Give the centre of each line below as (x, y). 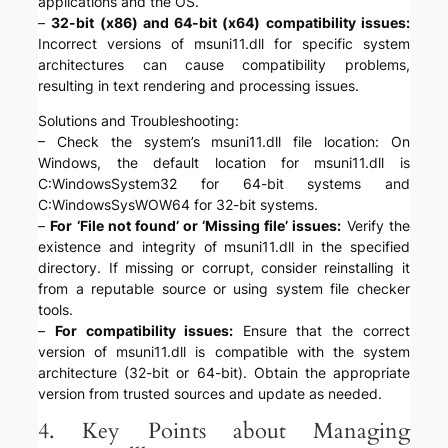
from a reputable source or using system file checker (224, 289)
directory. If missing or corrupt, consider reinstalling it (224, 268)
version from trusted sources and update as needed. (210, 394)
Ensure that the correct (321, 331)
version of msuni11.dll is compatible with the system (224, 352)
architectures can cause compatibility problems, (224, 65)
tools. (56, 310)
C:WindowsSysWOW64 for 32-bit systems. (178, 205)
